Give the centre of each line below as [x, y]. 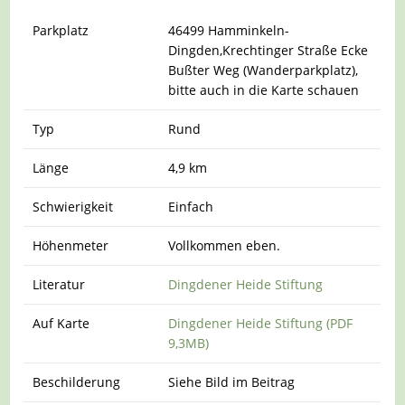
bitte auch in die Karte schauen [264, 89]
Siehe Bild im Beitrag [232, 381]
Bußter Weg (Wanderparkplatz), [264, 70]
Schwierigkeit [73, 206]
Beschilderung [77, 381]
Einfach [191, 206]
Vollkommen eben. [225, 245]
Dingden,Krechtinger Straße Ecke [268, 50]
